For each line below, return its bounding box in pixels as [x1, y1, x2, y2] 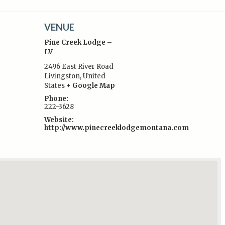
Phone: [44, 94, 69, 103]
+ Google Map [66, 81, 116, 90]
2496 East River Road [44, 62, 114, 71]
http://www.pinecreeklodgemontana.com [44, 124, 189, 132]
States [44, 81, 65, 90]
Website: [44, 116, 74, 124]
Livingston [44, 72, 80, 80]
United [83, 72, 106, 80]
